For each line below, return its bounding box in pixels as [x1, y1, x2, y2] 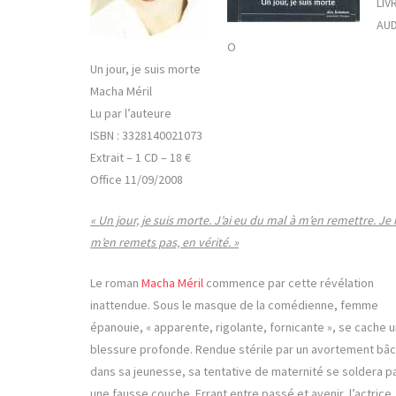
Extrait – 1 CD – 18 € [90, 149, 191, 166]
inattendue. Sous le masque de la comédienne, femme [90, 297, 378, 314]
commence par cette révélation [203, 275, 374, 292]
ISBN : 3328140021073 [90, 127, 202, 144]
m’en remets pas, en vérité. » [90, 234, 239, 251]
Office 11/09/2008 [90, 171, 183, 188]
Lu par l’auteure [90, 105, 171, 122]
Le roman [90, 275, 141, 292]
